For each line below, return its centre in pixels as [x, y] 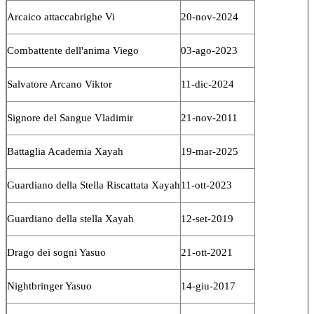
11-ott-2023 [206, 185]
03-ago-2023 [209, 50]
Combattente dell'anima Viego [73, 50]
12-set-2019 [207, 218]
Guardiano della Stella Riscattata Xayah [94, 185]
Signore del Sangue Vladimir [70, 117]
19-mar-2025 [210, 151]
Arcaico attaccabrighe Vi [61, 16]
